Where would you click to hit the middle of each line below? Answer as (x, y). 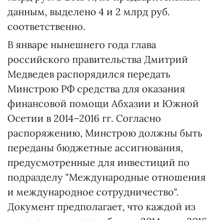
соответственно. (46, 26)
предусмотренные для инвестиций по (98, 162)
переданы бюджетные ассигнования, (95, 148)
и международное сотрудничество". (93, 192)
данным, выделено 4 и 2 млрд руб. (89, 12)
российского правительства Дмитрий (98, 59)
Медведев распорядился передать (89, 74)
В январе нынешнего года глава (82, 44)
